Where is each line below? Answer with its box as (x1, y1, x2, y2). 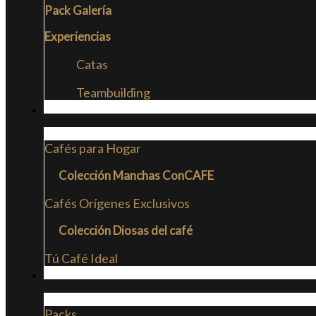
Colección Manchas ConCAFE (59, 168, 214, 183)
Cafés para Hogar (44, 140, 141, 156)
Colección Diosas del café (59, 223, 193, 238)
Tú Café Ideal (44, 250, 118, 266)
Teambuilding (76, 85, 150, 100)
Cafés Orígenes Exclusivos (44, 195, 190, 211)
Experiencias (44, 29, 111, 44)
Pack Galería (44, 3, 111, 18)
